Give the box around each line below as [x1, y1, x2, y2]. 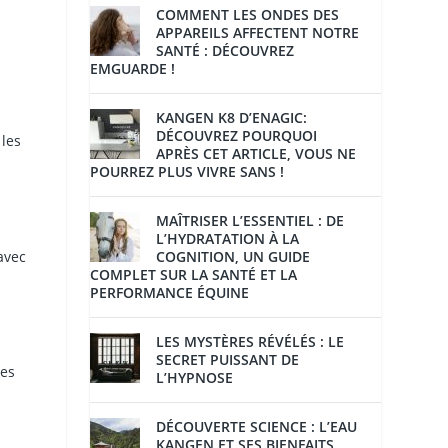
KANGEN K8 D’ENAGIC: [156, 108, 308, 128]
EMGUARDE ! [90, 59, 176, 79]
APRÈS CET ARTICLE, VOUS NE [156, 144, 357, 164]
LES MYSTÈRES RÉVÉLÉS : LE [156, 332, 345, 352]
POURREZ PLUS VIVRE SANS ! [90, 162, 285, 182]
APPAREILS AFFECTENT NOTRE [156, 23, 360, 43]
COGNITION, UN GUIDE [156, 247, 311, 267]
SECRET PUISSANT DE [156, 350, 300, 370]
